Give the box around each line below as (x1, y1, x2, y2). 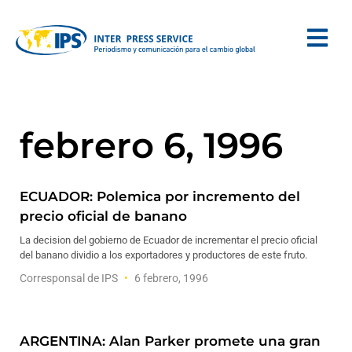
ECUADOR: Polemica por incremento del (20, 189, 300, 204)
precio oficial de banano (20, 208, 187, 224)
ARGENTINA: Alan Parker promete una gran (20, 333, 321, 349)
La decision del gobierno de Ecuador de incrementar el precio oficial (20, 234, 317, 246)
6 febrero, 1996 (132, 272, 208, 284)
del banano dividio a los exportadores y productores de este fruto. (20, 249, 307, 261)
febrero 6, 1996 (20, 123, 283, 167)
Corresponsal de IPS (20, 272, 120, 284)
